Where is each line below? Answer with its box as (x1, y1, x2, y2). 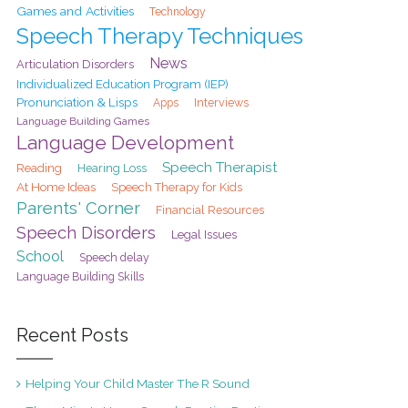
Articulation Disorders (15, 56, 134, 71)
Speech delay (78, 250, 149, 264)
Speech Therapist (161, 158, 278, 176)
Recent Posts (15, 323, 128, 346)
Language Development (15, 131, 234, 154)
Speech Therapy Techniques (15, 22, 303, 49)
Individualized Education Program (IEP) (15, 76, 229, 91)
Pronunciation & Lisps (15, 94, 138, 109)
